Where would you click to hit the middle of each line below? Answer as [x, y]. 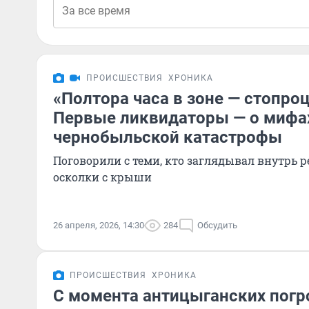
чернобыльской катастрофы [168, 137]
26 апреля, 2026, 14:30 [99, 225]
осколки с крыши [102, 177]
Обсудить [217, 225]
